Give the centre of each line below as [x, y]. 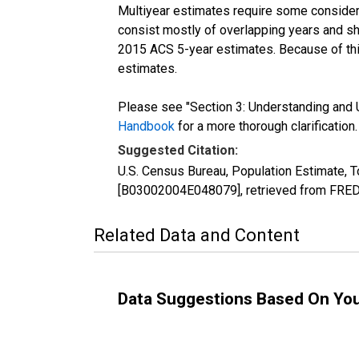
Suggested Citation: [178, 150]
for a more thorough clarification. [266, 126]
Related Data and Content [197, 235]
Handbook [146, 126]
